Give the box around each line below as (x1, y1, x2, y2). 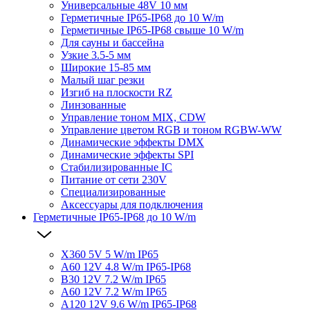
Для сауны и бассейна (61, 36, 164, 48)
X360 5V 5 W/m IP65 (61, 248, 158, 260)
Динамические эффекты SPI (61, 148, 194, 161)
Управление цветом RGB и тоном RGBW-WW (61, 123, 282, 136)
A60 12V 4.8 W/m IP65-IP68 (61, 260, 191, 273)
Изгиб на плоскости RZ (61, 86, 172, 98)
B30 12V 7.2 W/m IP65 (61, 273, 166, 285)
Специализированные (61, 185, 165, 198)
